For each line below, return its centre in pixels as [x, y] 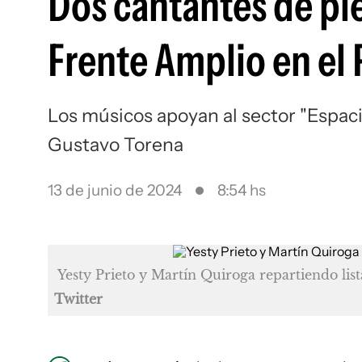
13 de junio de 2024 [115, 190]
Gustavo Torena [116, 145]
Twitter [78, 299]
